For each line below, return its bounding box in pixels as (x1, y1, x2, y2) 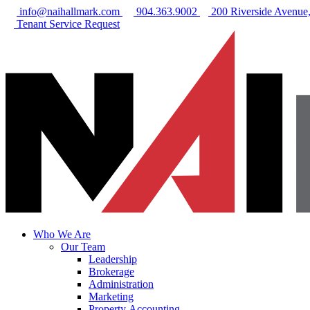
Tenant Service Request (17, 18, 120, 30)
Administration (89, 277, 154, 290)
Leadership (89, 253, 137, 265)
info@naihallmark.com (19, 6, 120, 17)
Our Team (61, 240, 105, 253)
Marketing (89, 290, 134, 302)
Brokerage (89, 265, 134, 277)
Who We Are (33, 228, 91, 240)
